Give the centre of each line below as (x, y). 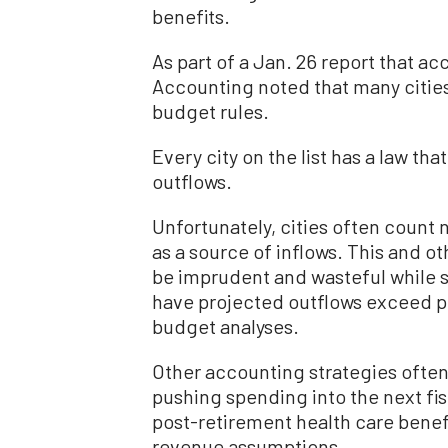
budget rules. (210, 110)
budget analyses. (225, 325)
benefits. (191, 15)
